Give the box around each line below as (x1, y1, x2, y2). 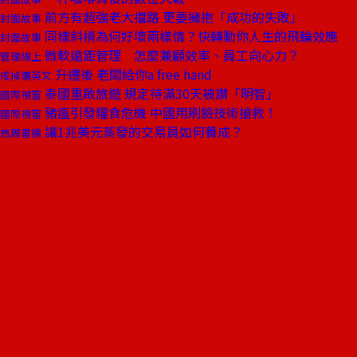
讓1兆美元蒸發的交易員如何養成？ (41, 122, 243, 141)
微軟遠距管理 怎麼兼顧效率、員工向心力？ (41, 45, 300, 65)
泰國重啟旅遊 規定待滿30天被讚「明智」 (41, 84, 279, 103)
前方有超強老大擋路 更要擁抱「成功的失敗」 (41, 7, 303, 26)
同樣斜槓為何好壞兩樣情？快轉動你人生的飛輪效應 (41, 26, 338, 45)
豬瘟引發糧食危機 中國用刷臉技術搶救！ (41, 103, 277, 122)
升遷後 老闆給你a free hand (52, 65, 212, 84)
